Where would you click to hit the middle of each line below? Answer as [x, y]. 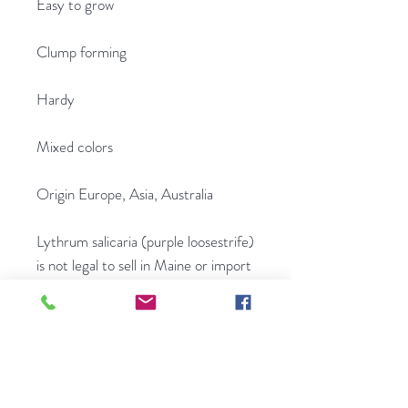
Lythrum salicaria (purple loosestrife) [145, 241]
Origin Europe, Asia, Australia [125, 194]
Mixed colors [75, 146]
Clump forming [82, 51]
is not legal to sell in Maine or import [144, 265]
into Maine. [70, 288]
